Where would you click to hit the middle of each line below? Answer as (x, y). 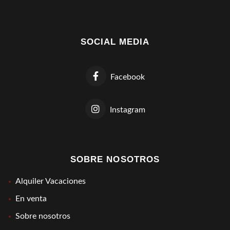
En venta (31, 198)
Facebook (125, 77)
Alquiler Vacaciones (51, 181)
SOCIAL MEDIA (115, 42)
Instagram (125, 110)
